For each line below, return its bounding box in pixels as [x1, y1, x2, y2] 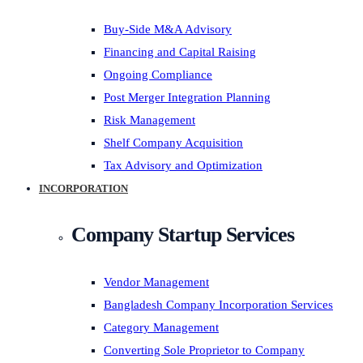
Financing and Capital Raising [104, 45, 256, 58]
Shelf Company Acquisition [104, 136, 243, 149]
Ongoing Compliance [104, 68, 212, 81]
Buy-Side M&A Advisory [104, 23, 232, 36]
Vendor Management [104, 275, 209, 288]
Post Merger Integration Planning [104, 91, 271, 104]
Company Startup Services [71, 223, 294, 246]
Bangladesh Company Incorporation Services [104, 298, 333, 311]
